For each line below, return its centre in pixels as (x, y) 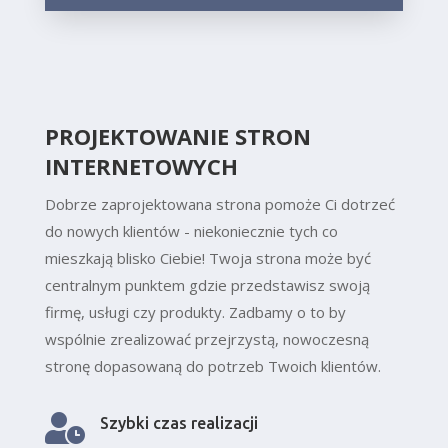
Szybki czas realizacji (178, 423)
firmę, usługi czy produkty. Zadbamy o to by (195, 312)
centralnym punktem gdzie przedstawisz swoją (207, 285)
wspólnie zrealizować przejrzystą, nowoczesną (206, 339)
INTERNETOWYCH (141, 166)
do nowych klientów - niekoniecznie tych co (191, 231)
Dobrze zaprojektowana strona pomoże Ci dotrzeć (219, 204)
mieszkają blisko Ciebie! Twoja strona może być (207, 258)
